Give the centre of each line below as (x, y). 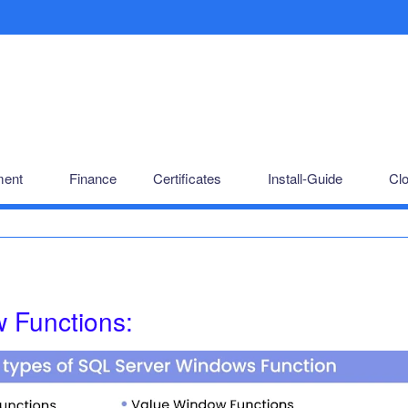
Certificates (187, 178)
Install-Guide (305, 178)
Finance (93, 178)
